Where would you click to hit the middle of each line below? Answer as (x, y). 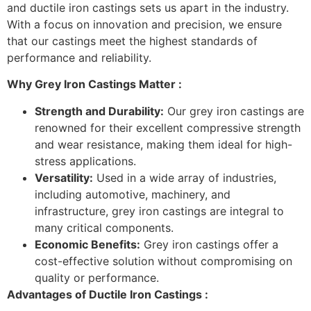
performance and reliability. (79, 58)
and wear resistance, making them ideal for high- (163, 144)
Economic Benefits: (87, 244)
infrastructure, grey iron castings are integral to (159, 211)
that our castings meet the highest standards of (132, 41)
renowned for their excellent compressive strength (168, 127)
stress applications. (85, 161)
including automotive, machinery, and (133, 194)
